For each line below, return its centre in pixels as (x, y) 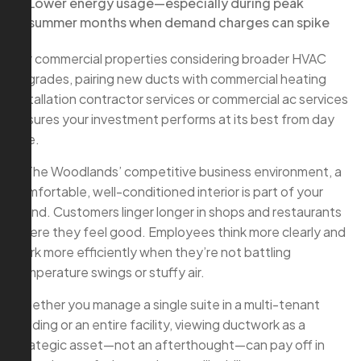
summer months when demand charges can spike (179, 23)
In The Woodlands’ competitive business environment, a (177, 172)
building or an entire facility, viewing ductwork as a (159, 325)
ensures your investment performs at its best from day (173, 119)
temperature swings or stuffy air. (108, 272)
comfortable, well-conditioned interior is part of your (168, 192)
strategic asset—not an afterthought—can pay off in (168, 345)
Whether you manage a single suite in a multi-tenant (166, 305)
